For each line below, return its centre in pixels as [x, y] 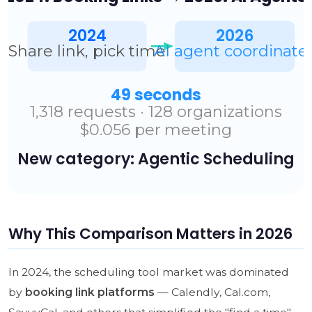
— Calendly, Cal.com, [212, 292]
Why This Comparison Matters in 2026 [150, 233]
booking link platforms [89, 292]
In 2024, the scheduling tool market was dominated [148, 272]
